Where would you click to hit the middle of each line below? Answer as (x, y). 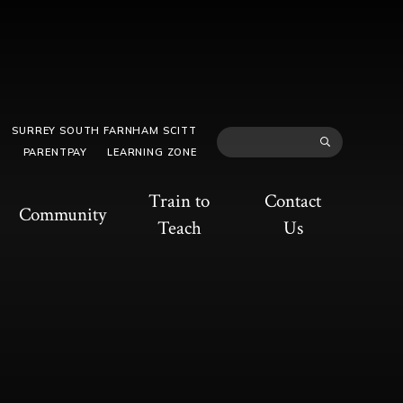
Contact (293, 201)
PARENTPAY (55, 152)
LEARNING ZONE (152, 152)
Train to (179, 201)
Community (62, 214)
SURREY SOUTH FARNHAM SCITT (104, 131)
